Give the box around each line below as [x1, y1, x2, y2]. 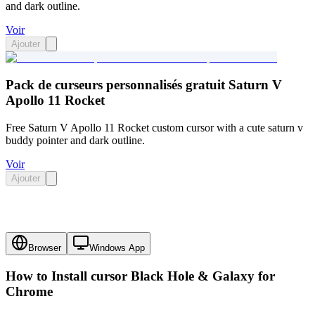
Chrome [6, 284, 53, 300]
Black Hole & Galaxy [131, 269, 255, 284]
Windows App [89, 243, 145, 254]
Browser [28, 243, 61, 254]
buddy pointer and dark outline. [6, 134, 145, 146]
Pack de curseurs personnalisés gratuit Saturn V [6, 77, 282, 92]
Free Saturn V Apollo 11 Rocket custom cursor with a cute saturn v [6, 121, 303, 134]
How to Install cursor [6, 269, 131, 284]
